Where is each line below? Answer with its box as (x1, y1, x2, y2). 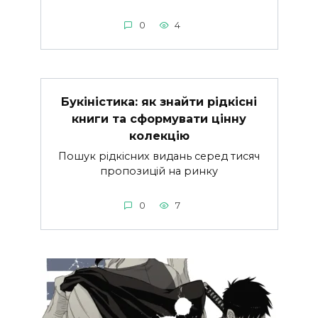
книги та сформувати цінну (72, 111, 246, 126)
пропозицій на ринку (100, 164, 218, 177)
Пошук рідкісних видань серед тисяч (58, 149, 260, 163)
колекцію (128, 128, 190, 143)
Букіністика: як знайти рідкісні (61, 94, 257, 109)
